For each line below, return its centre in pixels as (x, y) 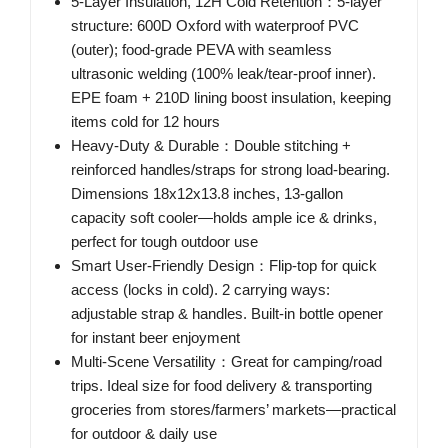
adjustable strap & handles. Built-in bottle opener (227, 314)
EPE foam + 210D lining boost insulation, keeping (231, 98)
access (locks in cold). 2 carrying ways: (200, 290)
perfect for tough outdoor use (164, 242)
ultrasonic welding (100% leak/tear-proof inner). (223, 74)
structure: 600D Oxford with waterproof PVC (215, 26)
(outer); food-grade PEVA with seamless (201, 50)
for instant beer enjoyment (155, 338)
